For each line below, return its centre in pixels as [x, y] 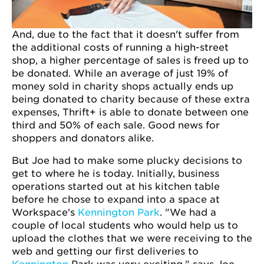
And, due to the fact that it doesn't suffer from [126, 34]
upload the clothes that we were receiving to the [132, 238]
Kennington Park [119, 212]
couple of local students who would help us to [125, 225]
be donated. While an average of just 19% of [120, 73]
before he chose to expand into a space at [116, 199]
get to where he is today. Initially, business [115, 173]
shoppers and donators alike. [86, 138]
